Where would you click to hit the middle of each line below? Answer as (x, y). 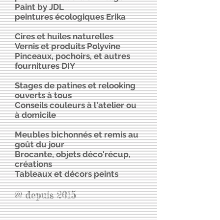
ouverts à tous (43, 95)
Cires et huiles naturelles (64, 36)
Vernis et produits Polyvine (68, 46)
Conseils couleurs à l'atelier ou (76, 105)
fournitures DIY (45, 66)
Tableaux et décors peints (67, 174)
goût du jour (40, 144)
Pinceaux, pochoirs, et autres (72, 56)
